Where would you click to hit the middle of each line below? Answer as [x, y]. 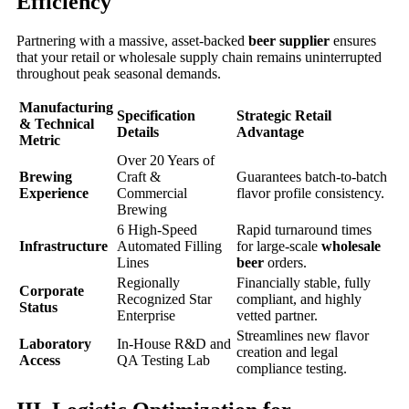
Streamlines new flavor [303, 335]
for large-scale [279, 246]
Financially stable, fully [304, 282]
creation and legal [287, 351]
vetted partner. [277, 315]
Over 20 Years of [166, 160]
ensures [353, 40]
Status [38, 307]
